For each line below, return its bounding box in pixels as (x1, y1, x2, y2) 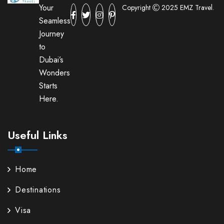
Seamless (38, 15, 70, 27)
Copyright (122, 2, 152, 13)
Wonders (38, 67, 70, 79)
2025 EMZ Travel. (159, 2, 214, 13)
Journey (38, 28, 64, 40)
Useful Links (7, 127, 67, 143)
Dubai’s (38, 54, 63, 66)
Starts (38, 80, 57, 92)
